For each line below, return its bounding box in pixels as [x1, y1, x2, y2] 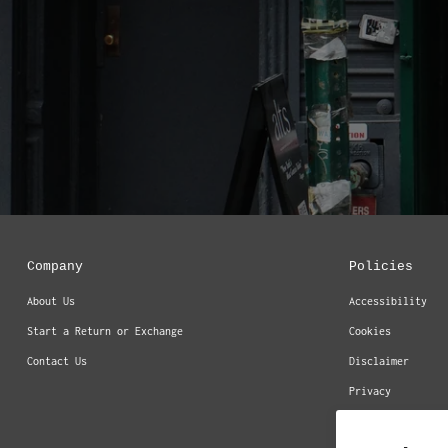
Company [26, 259, 83, 274]
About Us [26, 295, 75, 307]
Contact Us [26, 355, 87, 367]
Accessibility [349, 295, 428, 307]
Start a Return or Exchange [26, 325, 183, 337]
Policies [349, 259, 414, 274]
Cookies [349, 325, 392, 337]
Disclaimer [349, 355, 410, 367]
